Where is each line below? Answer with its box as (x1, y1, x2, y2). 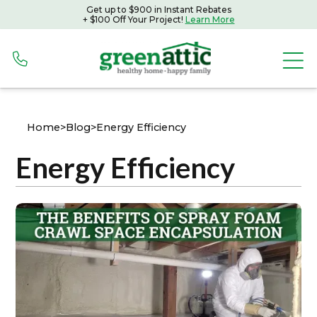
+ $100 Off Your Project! (82, 13, 185, 25)
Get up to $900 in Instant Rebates (86, 4, 231, 15)
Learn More (185, 13, 235, 25)
